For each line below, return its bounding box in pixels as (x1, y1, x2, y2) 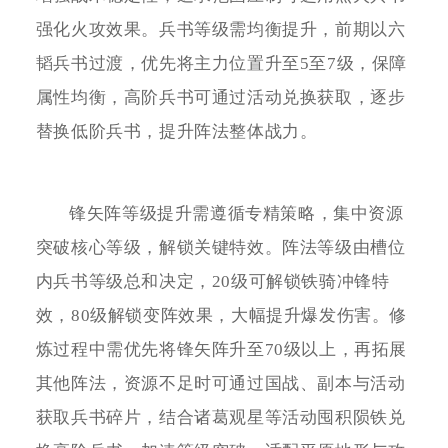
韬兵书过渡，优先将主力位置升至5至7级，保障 (35, 53, 407, 73)
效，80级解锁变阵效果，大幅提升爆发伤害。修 (35, 305, 407, 325)
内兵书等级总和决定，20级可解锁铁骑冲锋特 (35, 271, 390, 291)
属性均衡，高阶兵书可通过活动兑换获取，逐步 (35, 87, 406, 107)
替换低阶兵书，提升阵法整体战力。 (35, 121, 318, 141)
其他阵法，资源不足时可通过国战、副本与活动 (35, 373, 406, 393)
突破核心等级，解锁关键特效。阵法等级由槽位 (35, 237, 406, 257)
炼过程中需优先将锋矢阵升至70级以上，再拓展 (35, 339, 407, 359)
